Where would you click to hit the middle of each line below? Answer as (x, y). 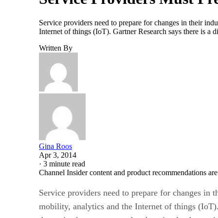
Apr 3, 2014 (58, 155)
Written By (56, 48)
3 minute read (64, 163)
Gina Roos (55, 146)
